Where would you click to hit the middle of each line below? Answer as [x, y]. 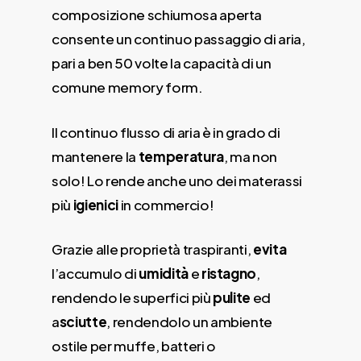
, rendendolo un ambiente [190, 322]
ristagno [229, 273]
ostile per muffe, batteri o [134, 346]
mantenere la [95, 156]
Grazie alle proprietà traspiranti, [153, 249]
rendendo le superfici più [131, 297]
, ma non [251, 156]
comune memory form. [127, 87]
